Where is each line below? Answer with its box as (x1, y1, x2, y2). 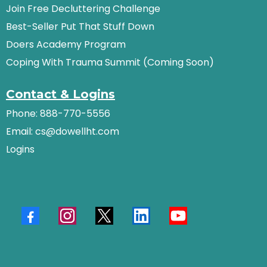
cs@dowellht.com (35, 125, 119, 138)
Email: (6, 125, 35, 138)
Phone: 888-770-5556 (6, 107, 110, 120)
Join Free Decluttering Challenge (6, 2, 160, 15)
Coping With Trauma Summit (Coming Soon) (6, 55, 214, 69)
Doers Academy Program (6, 38, 126, 51)
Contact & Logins (6, 87, 115, 101)
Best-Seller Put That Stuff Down (6, 20, 154, 33)
